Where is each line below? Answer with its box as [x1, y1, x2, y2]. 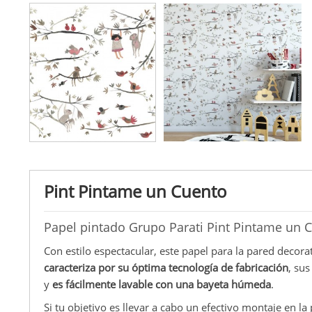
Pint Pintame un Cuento [44, 179, 227, 203]
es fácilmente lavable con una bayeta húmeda [52, 276, 271, 291]
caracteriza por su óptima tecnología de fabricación [44, 260, 288, 274]
